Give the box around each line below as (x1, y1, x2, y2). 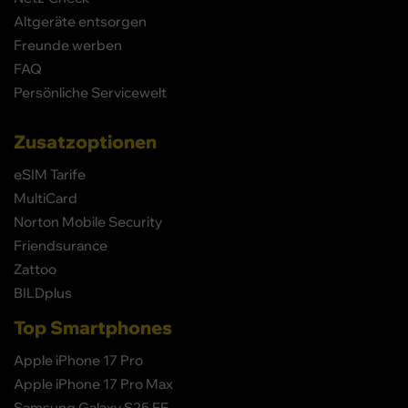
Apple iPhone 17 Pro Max (14, 374, 173, 393)
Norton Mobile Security (14, 212, 162, 230)
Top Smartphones (14, 314, 172, 339)
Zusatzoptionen (14, 128, 157, 153)
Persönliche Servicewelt (14, 83, 167, 101)
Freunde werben (14, 36, 122, 54)
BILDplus (14, 283, 72, 301)
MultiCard (14, 189, 77, 207)
